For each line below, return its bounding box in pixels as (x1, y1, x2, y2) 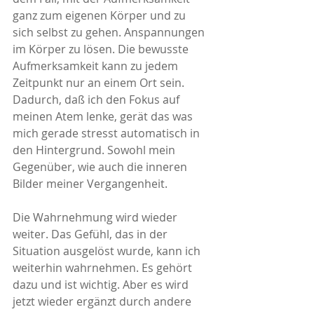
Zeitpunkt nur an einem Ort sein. (13, 74, 187, 90)
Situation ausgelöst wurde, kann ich (13, 243, 203, 259)
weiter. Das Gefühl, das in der (13, 226, 170, 242)
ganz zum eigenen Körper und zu (13, 7, 189, 23)
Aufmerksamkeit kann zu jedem (13, 57, 181, 74)
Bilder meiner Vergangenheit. (13, 175, 168, 191)
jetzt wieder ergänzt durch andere (13, 293, 194, 309)
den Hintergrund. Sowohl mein (13, 142, 178, 158)
